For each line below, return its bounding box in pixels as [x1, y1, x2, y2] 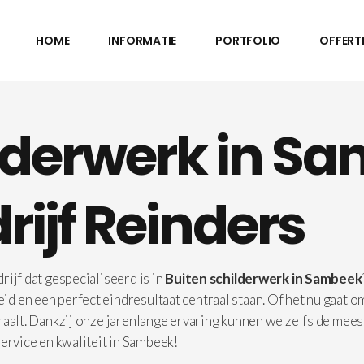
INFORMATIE [108, 32, 177, 49]
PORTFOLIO [215, 32, 281, 49]
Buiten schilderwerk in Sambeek [165, 270, 362, 287]
